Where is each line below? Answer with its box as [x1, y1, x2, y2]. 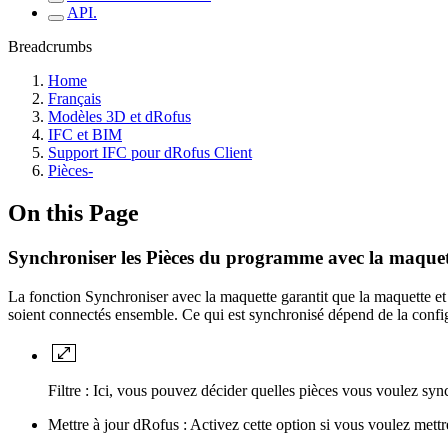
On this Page [8, 199, 139, 226]
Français [48, 90, 101, 107]
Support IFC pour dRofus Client [48, 144, 252, 161]
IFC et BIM [48, 126, 122, 143]
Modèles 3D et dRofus [48, 108, 191, 125]
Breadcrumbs [8, 38, 92, 55]
